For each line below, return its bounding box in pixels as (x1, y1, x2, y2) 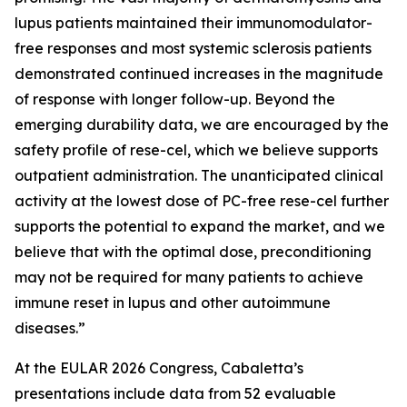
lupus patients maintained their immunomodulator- (15, 14, 372, 32)
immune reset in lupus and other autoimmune (15, 293, 331, 312)
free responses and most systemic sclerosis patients (15, 39, 372, 57)
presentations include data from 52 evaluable (15, 384, 336, 402)
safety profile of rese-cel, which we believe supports (15, 141, 378, 159)
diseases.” (15, 319, 85, 337)
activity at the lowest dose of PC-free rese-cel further (15, 192, 389, 210)
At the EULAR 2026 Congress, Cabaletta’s (15, 359, 303, 377)
